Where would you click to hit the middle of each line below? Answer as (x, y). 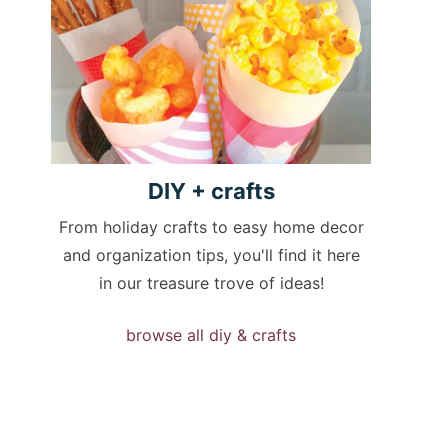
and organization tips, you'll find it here (211, 255)
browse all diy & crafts (211, 335)
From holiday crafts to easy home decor (211, 227)
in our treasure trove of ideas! (211, 283)
